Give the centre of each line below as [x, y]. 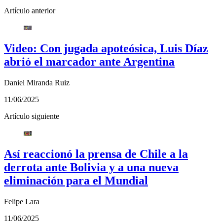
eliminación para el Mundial [76, 180]
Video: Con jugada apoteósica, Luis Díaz [106, 48]
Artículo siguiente [32, 116]
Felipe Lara [22, 201]
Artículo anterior [30, 10]
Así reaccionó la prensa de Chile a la [96, 154]
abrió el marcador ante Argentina [89, 61]
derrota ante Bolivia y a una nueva [91, 167]
